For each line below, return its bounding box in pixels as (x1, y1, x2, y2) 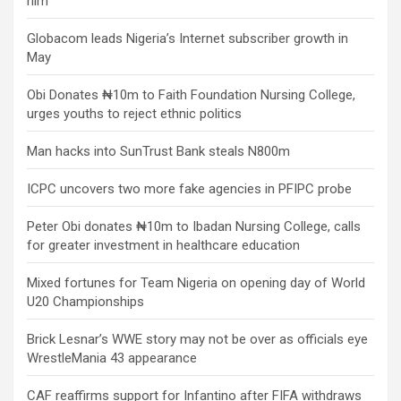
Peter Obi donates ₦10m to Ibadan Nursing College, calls (27, 218, 361, 235)
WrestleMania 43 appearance (27, 350, 197, 367)
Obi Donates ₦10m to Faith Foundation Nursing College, (27, 87, 355, 104)
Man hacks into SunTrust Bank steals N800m (27, 143, 290, 160)
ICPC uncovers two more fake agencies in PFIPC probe (27, 181, 352, 198)
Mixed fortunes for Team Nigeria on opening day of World (27, 275, 365, 292)
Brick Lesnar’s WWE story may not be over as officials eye (27, 331, 368, 348)
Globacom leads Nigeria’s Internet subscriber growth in (27, 30, 348, 47)
